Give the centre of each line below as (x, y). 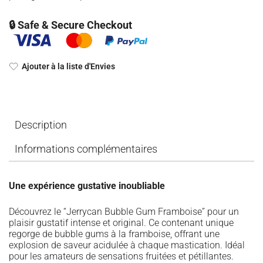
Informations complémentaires (86, 149)
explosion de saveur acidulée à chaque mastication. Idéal (127, 245)
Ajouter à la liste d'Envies (68, 67)
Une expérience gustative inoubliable (87, 186)
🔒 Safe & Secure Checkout (70, 25)
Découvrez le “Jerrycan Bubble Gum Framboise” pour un (124, 212)
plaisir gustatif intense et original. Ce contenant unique (121, 223)
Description (41, 125)
